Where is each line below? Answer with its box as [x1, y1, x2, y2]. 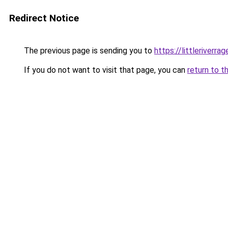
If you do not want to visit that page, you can [22, 65, 187, 75]
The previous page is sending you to [22, 46, 154, 55]
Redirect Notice [9, 12, 79, 24]
